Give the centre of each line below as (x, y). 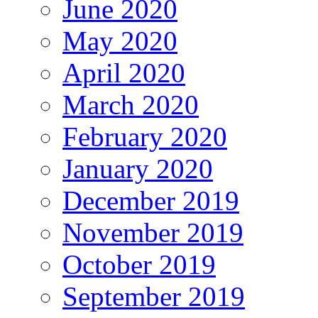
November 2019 (153, 232)
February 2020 (145, 136)
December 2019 (151, 200)
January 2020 (138, 168)
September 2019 (154, 296)
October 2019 (139, 264)
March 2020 (131, 104)
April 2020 (124, 72)
